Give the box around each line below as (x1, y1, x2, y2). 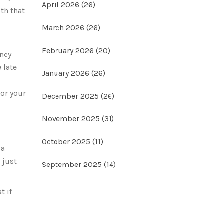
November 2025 (41, 114, 102, 123)
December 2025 (41, 91, 101, 101)
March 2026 (41, 23, 86, 32)
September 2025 (41, 160, 104, 169)
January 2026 (41, 68, 91, 78)
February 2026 (41, 46, 96, 55)
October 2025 (41, 137, 92, 146)
